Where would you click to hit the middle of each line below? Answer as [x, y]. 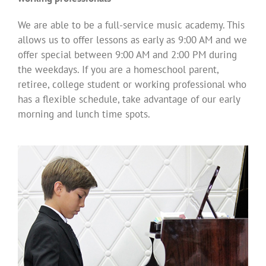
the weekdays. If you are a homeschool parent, [118, 70]
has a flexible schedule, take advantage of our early [129, 99]
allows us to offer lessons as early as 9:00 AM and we [132, 40]
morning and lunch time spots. [84, 114]
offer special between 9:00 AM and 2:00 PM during [127, 55]
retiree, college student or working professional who [132, 85]
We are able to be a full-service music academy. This [131, 25]
